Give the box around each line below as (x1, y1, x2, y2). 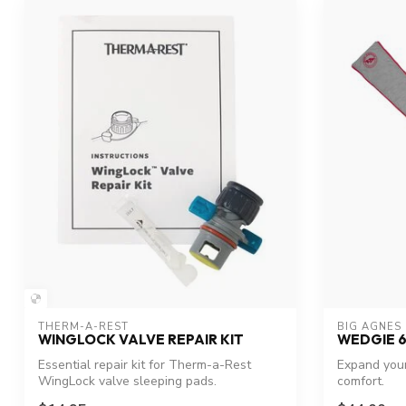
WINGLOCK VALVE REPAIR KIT (38, 330, 244, 348)
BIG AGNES (337, 319, 401, 333)
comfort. (337, 372, 384, 390)
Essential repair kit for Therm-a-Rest (38, 355, 251, 373)
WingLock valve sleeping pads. (38, 372, 217, 390)
